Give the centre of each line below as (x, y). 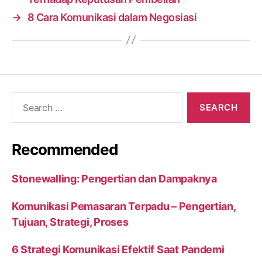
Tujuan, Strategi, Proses (70, 222)
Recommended (65, 149)
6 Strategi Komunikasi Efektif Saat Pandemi (118, 249)
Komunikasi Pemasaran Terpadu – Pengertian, (124, 206)
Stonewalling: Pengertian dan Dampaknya (114, 178)
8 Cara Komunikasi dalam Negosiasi (112, 17)
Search (23, 98)
